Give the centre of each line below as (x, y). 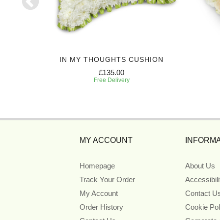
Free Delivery (111, 80)
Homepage (97, 166)
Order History (101, 207)
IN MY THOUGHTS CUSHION (111, 60)
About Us (200, 166)
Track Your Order (107, 180)
